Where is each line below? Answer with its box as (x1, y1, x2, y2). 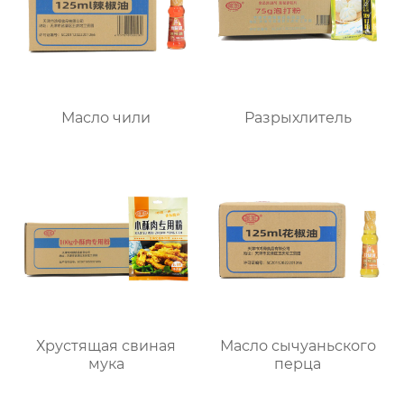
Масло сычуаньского (219, 337, 376, 355)
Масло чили (61, 109, 151, 127)
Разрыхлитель (243, 109, 352, 127)
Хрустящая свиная (36, 337, 177, 355)
